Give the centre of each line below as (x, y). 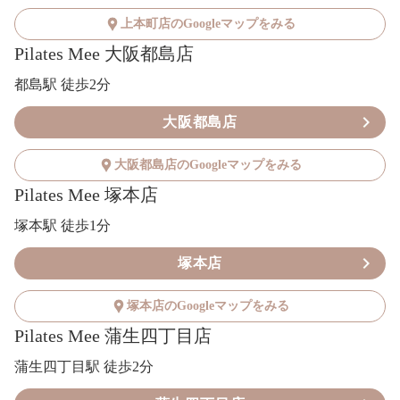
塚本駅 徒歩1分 (62, 225)
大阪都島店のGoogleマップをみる (208, 165)
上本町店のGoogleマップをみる (208, 24)
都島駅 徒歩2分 (62, 84)
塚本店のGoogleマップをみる (208, 306)
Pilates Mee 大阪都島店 (104, 53)
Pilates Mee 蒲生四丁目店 (113, 335)
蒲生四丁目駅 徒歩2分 (84, 366)
